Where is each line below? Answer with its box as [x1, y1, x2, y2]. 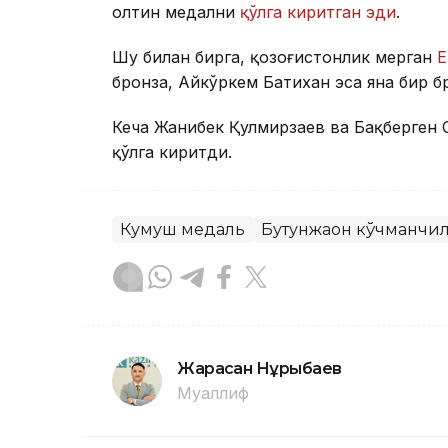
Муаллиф [177, 382, 249, 403]
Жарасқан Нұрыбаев [177, 358, 342, 378]
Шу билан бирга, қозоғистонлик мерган [112, 46, 437, 67]
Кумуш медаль [120, 219, 245, 239]
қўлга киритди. [112, 141, 232, 162]
